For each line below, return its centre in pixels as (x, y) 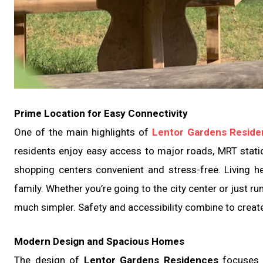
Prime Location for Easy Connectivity (101, 114)
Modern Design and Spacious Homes (99, 242)
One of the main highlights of (83, 132)
